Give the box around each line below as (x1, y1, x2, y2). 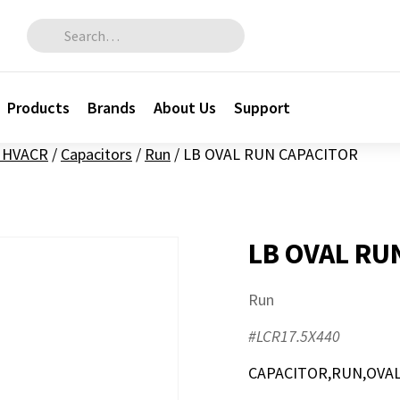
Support (234, 96, 291, 118)
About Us (154, 96, 217, 118)
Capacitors (61, 144, 132, 164)
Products (7, 96, 71, 118)
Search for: (25, 18, 78, 32)
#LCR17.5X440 (248, 326, 340, 346)
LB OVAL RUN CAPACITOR (183, 144, 358, 164)
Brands (87, 96, 137, 118)
